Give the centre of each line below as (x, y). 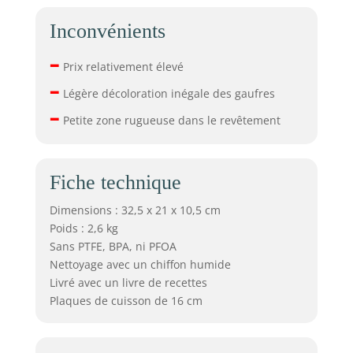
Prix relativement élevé (121, 66)
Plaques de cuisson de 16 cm (126, 300)
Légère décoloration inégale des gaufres (167, 93)
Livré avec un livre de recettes (128, 282)
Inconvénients (107, 31)
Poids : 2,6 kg (84, 228)
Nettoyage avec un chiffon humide (140, 264)
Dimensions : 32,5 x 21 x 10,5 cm (135, 210)
